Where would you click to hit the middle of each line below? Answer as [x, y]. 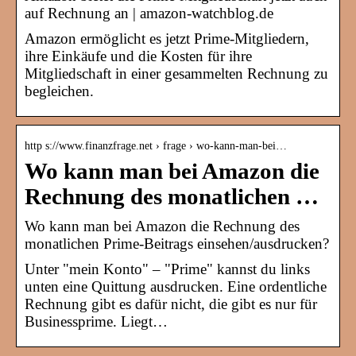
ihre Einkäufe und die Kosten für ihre [138, 56]
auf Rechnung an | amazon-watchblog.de [149, 14]
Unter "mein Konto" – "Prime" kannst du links [167, 269]
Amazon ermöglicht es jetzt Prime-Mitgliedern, [167, 39]
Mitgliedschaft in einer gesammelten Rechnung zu [176, 74]
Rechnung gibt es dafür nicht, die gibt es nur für [171, 304]
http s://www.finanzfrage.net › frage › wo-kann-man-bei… [156, 146]
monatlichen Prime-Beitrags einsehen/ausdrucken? [177, 244]
